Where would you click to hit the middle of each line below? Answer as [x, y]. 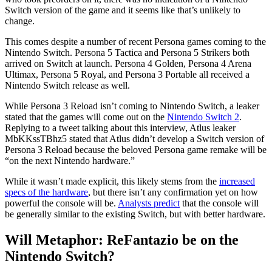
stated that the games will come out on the [86, 117]
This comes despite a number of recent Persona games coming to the [135, 41]
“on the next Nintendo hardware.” [70, 160]
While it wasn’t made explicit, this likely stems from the [112, 181]
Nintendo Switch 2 [203, 117]
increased [237, 181]
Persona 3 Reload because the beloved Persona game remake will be [136, 149]
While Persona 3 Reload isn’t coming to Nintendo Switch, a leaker [132, 106]
